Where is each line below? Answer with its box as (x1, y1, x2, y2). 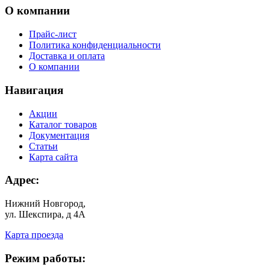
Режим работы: (5, 251, 86, 265)
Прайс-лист (29, 29, 77, 40)
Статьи (29, 140, 58, 151)
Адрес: (5, 174, 39, 187)
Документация (29, 130, 89, 140)
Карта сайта (29, 151, 78, 162)
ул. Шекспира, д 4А (5, 209, 86, 219)
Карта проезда (5, 230, 63, 240)
